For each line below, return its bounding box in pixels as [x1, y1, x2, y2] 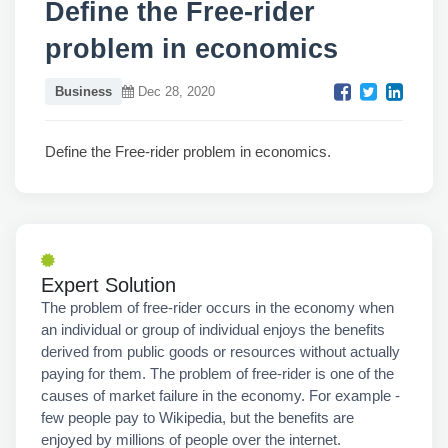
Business [55, 84, 112, 99]
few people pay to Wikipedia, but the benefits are [41, 409, 354, 426]
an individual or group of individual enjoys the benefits [41, 321, 385, 338]
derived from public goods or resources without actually [41, 343, 400, 360]
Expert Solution [41, 274, 176, 296]
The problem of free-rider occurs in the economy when [41, 299, 394, 316]
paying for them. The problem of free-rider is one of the [41, 365, 394, 382]
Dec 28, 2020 [134, 84, 215, 99]
